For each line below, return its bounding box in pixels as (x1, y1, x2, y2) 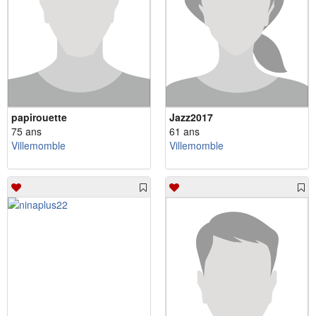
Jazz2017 (169, 109, 213, 124)
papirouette (11, 109, 67, 124)
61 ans (169, 123, 200, 138)
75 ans (11, 123, 42, 138)
